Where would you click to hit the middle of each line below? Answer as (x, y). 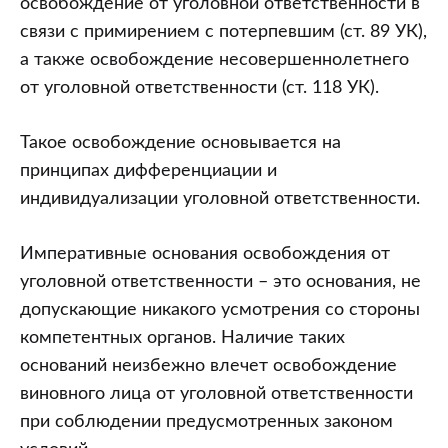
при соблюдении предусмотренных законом (206, 421)
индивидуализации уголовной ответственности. (220, 198)
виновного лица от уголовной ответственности (216, 393)
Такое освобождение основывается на (180, 142)
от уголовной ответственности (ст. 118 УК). (199, 87)
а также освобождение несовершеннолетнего (214, 59)
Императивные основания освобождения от (205, 253)
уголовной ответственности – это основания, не (220, 281)
